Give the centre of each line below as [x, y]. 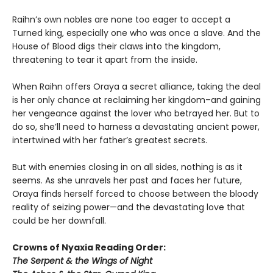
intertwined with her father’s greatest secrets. [110, 140]
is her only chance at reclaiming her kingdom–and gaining [136, 100]
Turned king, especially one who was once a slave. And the [136, 33]
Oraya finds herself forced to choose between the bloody [135, 194]
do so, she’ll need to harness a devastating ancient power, [136, 127]
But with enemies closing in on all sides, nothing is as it [127, 167]
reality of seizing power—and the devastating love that [129, 207]
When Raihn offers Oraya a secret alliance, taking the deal [136, 87]
